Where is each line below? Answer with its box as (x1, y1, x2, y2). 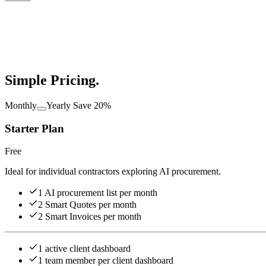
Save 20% (73, 100, 111, 110)
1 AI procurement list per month (38, 188, 157, 198)
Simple (5, 72, 50, 88)
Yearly (46, 100, 73, 110)
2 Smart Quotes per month (38, 199, 137, 210)
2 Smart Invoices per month (38, 211, 141, 222)
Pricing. (50, 72, 99, 88)
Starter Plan (5, 122, 64, 135)
